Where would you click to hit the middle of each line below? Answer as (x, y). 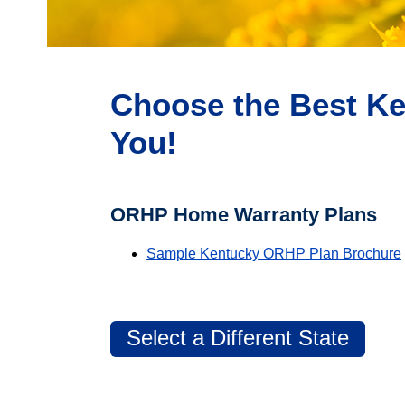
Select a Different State (238, 337)
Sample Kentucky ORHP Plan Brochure (274, 253)
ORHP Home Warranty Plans (244, 214)
